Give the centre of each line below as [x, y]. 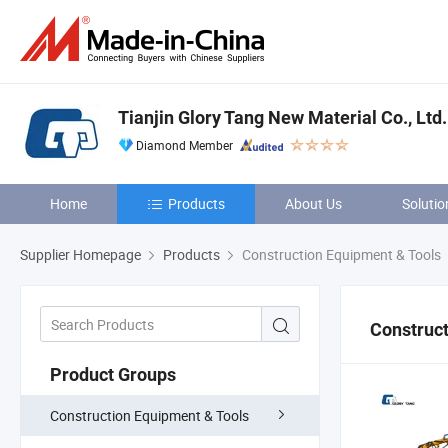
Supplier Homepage [80, 254]
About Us [313, 203]
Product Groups [113, 374]
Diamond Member [184, 145]
